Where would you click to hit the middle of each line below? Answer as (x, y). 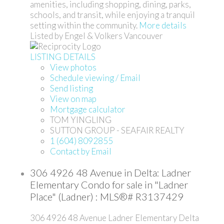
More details (163, 25)
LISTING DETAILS (63, 57)
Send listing (71, 88)
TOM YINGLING (81, 120)
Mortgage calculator (88, 109)
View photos (73, 67)
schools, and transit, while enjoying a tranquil (112, 15)
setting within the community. (84, 25)
